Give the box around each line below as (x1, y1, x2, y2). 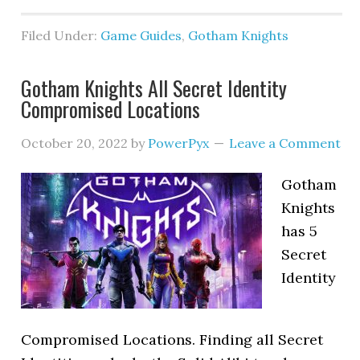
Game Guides (100, 27, 182, 43)
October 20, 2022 (21, 135, 129, 151)
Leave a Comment (229, 135, 342, 151)
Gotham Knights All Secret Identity (21, 72, 288, 104)
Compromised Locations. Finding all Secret (21, 330, 324, 349)
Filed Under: (21, 27, 101, 43)
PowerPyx (148, 135, 210, 151)
